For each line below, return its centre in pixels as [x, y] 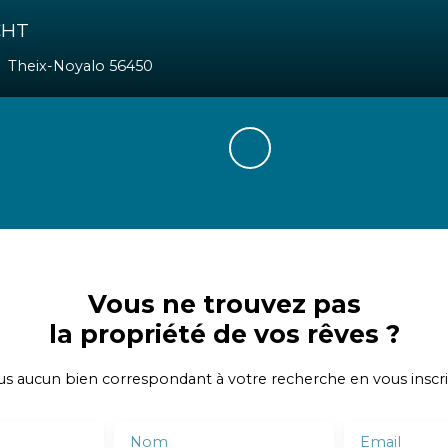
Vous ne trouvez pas [224, 303]
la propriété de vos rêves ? [224, 333]
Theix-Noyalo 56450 [116, 65]
